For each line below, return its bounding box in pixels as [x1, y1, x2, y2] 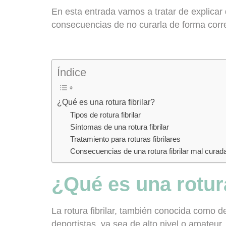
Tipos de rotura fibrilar [70, 111, 141, 120]
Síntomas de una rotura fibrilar [70, 123, 169, 132]
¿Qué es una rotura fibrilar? [57, 97, 155, 107]
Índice [57, 66, 86, 79]
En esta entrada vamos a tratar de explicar [51, 7, 225, 17]
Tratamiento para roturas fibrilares [70, 135, 181, 144]
